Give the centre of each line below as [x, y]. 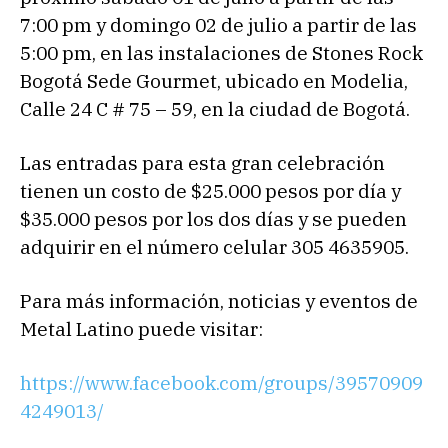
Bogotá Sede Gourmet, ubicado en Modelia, [214, 81]
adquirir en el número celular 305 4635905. [214, 247]
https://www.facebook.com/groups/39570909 [221, 383]
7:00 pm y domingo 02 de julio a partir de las [218, 25]
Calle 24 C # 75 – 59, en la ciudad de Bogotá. [215, 109]
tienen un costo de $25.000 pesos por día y [210, 191]
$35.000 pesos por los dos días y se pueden [213, 219]
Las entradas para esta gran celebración [202, 163]
